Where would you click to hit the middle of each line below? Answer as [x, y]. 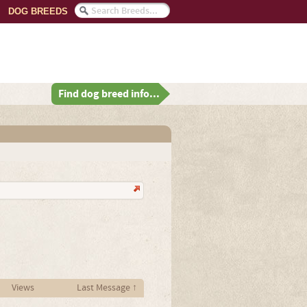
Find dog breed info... [109, 94]
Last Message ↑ [107, 288]
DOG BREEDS [38, 11]
